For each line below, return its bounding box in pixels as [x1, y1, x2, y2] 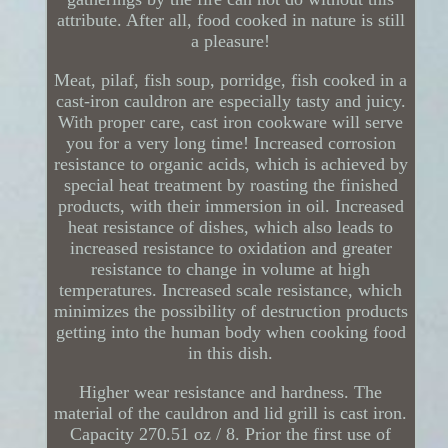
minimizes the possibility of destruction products [53, 300, 408, 321]
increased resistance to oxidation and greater [69, 237, 392, 258]
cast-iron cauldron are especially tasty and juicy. [55, 90, 406, 111]
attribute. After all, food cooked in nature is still [56, 9, 405, 30]
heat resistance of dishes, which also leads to [68, 216, 394, 237]
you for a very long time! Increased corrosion [65, 132, 396, 153]
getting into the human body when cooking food [55, 321, 406, 342]
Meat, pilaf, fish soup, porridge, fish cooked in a [54, 69, 408, 90]
